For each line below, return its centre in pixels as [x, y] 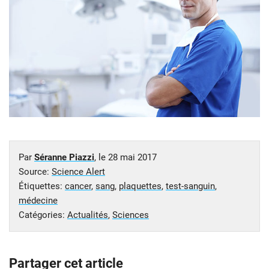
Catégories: [43, 215]
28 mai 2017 [132, 158]
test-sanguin [190, 186]
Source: [35, 172]
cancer [78, 186]
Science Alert [78, 172]
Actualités [88, 215]
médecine [38, 201]
